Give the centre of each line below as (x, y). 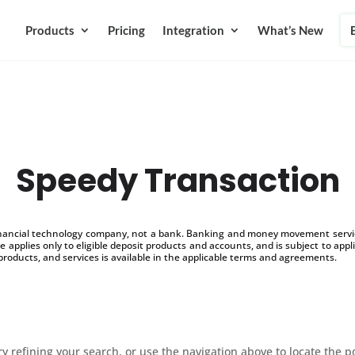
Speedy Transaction (177, 180)
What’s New (290, 30)
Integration (193, 30)
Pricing (126, 30)
